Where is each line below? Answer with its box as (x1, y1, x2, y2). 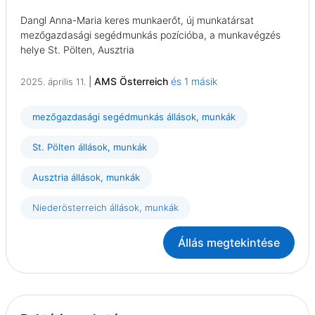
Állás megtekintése (178, 236, 280, 250)
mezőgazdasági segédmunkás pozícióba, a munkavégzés (20, 29, 281, 41)
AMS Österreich (94, 75, 168, 88)
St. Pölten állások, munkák (32, 141, 147, 153)
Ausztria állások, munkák (32, 172, 140, 184)
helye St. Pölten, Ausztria (20, 44, 134, 56)
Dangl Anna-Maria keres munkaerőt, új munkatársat (20, 14, 254, 27)
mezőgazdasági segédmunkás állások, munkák (32, 111, 236, 123)
